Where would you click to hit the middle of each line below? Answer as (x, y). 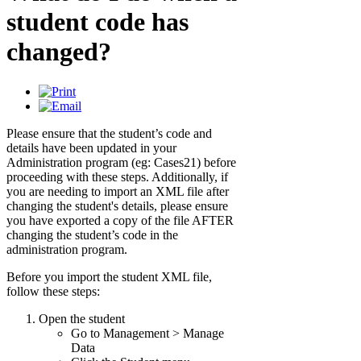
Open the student (82, 318)
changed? (59, 52)
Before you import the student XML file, (109, 276)
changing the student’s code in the (92, 234)
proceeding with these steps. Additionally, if (117, 176)
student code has (98, 22)
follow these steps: (53, 291)
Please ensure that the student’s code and (109, 133)
